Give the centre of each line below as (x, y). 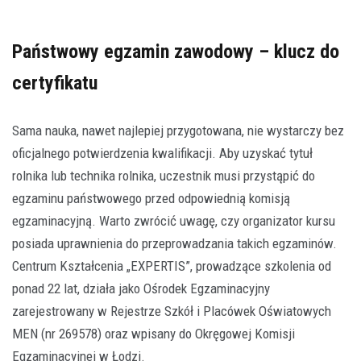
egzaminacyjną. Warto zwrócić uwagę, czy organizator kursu (174, 220)
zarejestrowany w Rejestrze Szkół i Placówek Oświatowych (172, 311)
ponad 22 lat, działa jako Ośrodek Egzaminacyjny (141, 288)
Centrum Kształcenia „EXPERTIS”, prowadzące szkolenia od (172, 266)
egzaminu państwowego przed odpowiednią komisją (151, 198)
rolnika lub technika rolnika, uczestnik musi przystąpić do (164, 175)
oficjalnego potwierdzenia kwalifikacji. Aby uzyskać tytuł (162, 153)
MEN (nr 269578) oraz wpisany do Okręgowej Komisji (154, 333)
